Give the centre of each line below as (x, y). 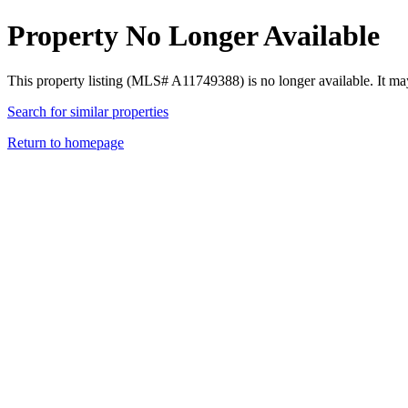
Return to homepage (66, 142)
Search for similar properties (88, 111)
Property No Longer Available (194, 36)
